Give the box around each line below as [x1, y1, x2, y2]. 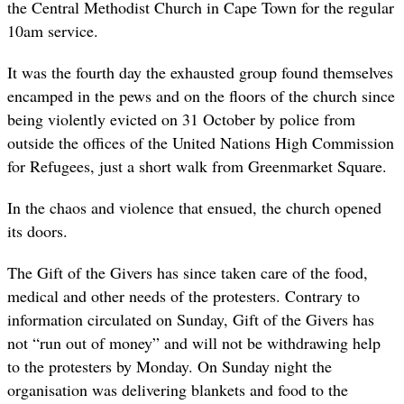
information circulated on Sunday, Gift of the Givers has [7, 308, 374, 331]
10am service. [7, 19, 98, 41]
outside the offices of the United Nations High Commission [7, 131, 394, 153]
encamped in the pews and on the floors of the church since [7, 84, 395, 106]
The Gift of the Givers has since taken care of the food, [7, 262, 368, 284]
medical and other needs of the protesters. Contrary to [7, 285, 360, 308]
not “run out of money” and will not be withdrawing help [7, 332, 381, 354]
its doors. [7, 219, 68, 242]
